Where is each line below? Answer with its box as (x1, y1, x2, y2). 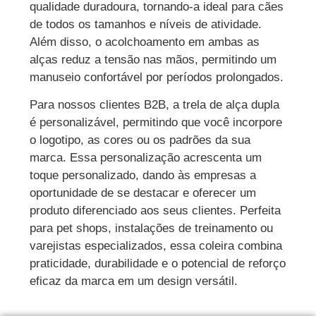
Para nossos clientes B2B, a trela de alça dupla (30, 98, 280, 112)
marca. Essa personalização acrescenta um (30, 151, 262, 165)
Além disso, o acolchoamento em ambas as (30, 35, 260, 49)
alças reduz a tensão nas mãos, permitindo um (30, 52, 277, 66)
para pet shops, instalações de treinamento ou (30, 221, 274, 236)
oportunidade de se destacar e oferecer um (30, 186, 257, 200)
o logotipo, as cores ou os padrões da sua (30, 133, 251, 147)
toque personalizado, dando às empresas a (30, 169, 257, 183)
